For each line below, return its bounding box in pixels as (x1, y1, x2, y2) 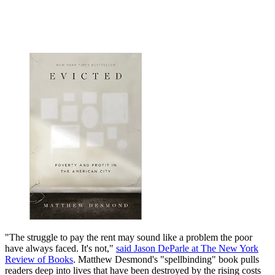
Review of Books (5, 254, 73, 265)
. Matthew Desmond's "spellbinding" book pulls (73, 254, 259, 265)
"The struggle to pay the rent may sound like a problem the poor (5, 231, 252, 242)
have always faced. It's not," (5, 242, 116, 254)
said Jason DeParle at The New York (116, 242, 258, 254)
